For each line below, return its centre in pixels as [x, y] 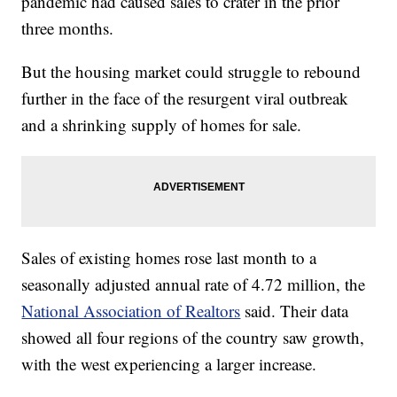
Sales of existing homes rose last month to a [169, 258]
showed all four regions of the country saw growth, [193, 338]
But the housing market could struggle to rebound [191, 72]
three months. [68, 28]
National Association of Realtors [131, 311]
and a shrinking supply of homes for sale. [162, 125]
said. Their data [295, 311]
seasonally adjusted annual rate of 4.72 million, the [194, 284]
